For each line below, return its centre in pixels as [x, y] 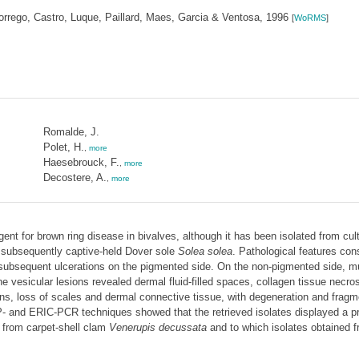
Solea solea [205, 251]
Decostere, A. [75, 177]
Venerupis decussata [157, 327]
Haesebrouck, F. [81, 162]
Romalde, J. [71, 132]
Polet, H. [63, 147]
